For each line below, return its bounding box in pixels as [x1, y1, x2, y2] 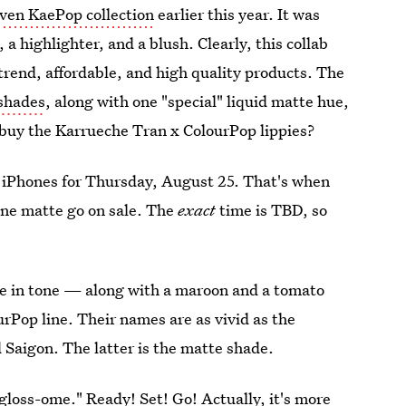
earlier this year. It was [154, 4, 321, 24]
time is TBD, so [216, 199, 328, 220]
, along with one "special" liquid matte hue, [45, 91, 350, 111]
